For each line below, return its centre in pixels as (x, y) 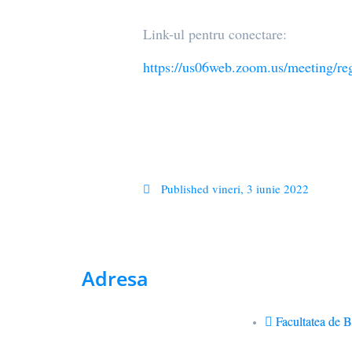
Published (185, 189)
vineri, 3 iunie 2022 (260, 189)
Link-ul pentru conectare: (215, 34)
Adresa (115, 279)
